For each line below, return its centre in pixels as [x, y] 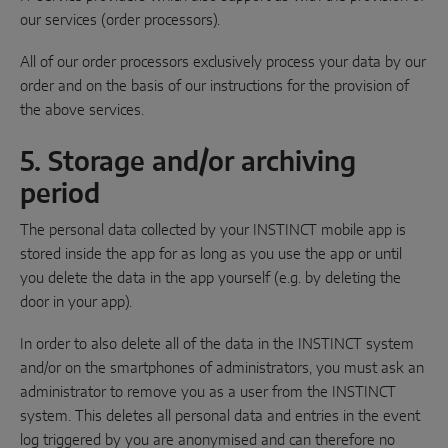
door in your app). [76, 302]
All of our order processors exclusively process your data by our [223, 62]
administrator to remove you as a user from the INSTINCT [208, 392]
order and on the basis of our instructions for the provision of [214, 86]
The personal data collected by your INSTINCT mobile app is [213, 230]
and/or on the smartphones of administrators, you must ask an [222, 368]
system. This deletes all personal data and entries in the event [220, 416]
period [60, 194]
